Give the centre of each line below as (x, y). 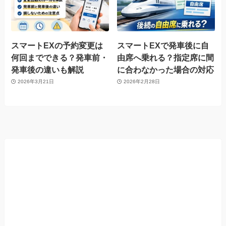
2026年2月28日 (142, 82)
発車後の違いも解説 (48, 69)
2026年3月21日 (36, 82)
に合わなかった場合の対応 (166, 69)
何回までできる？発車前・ (60, 57)
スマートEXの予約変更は (57, 45)
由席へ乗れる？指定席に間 (166, 57)
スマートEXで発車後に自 (163, 45)
